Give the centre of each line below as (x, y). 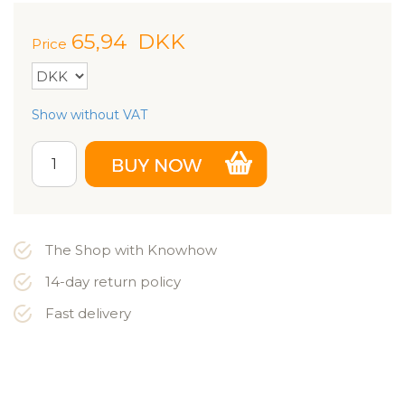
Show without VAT (89, 115)
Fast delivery (88, 313)
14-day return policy (113, 282)
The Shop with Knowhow (131, 250)
